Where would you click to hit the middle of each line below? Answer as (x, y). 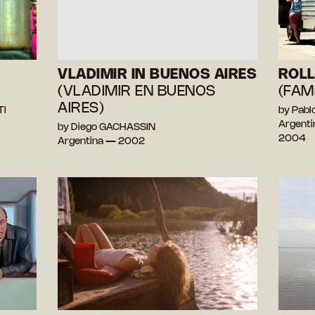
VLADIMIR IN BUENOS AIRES (157, 75)
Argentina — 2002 (102, 142)
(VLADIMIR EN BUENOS (137, 92)
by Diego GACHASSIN (107, 128)
